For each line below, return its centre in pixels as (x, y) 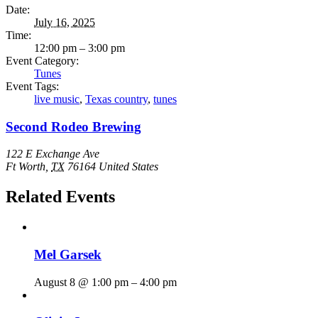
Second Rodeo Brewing (73, 126)
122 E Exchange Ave (53, 154)
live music (57, 99)
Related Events (60, 197)
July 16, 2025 (65, 22)
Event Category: (42, 60)
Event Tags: (32, 86)
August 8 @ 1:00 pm (81, 282)
